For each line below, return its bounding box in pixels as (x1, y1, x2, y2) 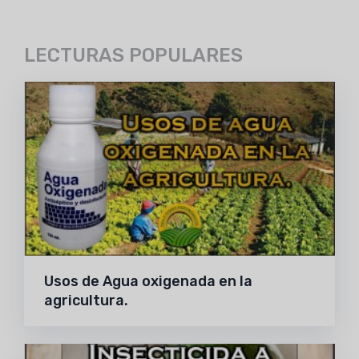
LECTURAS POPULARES (24, 44, 244, 67)
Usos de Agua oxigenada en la (44, 272, 253, 290)
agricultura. (44, 291, 129, 309)
